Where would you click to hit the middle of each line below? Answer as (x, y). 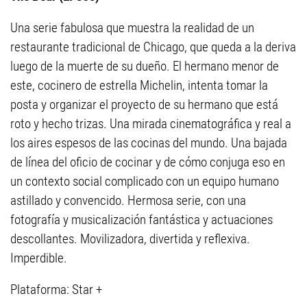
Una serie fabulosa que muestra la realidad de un (132, 28)
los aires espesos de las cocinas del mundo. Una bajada (149, 143)
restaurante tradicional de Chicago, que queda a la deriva (153, 47)
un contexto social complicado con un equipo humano (145, 182)
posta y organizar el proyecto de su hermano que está (144, 105)
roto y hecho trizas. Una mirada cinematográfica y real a (151, 124)
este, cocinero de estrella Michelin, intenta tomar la (139, 86)
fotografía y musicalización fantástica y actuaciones (142, 220)
